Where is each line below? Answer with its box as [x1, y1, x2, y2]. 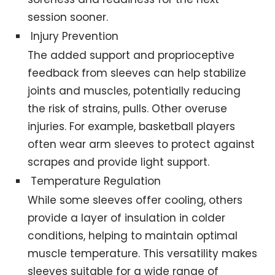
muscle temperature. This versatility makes [28, 246, 258, 261]
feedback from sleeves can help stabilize [28, 66, 247, 81]
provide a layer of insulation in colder [28, 211, 226, 226]
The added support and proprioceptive [28, 48, 235, 63]
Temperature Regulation [31, 174, 161, 189]
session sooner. [28, 10, 109, 25]
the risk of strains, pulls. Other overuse [28, 101, 228, 117]
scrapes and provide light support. [28, 155, 210, 170]
